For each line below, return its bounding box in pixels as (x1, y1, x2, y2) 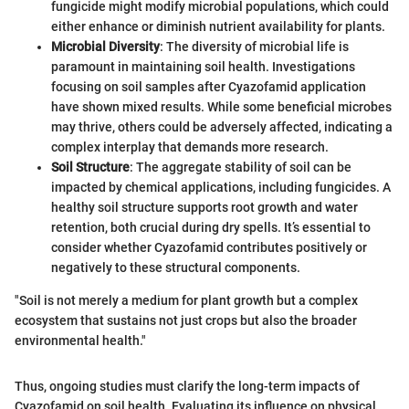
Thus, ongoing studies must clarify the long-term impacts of (15, 378, 360, 393)
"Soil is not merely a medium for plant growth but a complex (15, 292, 358, 308)
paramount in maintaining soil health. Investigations (51, 58, 355, 74)
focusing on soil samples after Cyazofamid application (51, 79, 366, 94)
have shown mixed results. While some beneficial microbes (51, 99, 392, 114)
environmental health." (15, 332, 146, 348)
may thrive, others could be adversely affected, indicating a (51, 119, 393, 134)
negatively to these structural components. (51, 259, 300, 275)
